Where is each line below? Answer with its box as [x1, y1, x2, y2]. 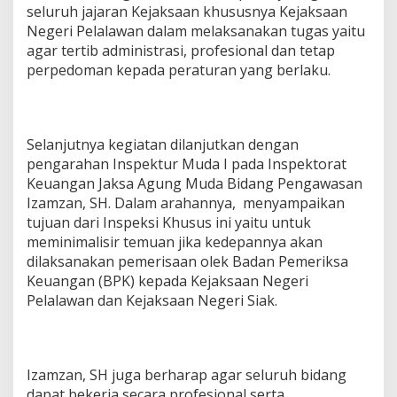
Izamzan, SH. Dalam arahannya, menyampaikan [27, 193, 345, 213]
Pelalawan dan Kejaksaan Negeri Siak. [27, 291, 277, 310]
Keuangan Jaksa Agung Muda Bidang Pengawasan [27, 174, 362, 193]
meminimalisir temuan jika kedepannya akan [27, 232, 323, 252]
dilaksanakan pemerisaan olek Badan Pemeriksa [27, 252, 348, 271]
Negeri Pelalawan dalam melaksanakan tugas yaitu [27, 21, 365, 41]
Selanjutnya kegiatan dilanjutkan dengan [27, 135, 299, 154]
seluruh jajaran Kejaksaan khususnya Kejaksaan [27, 2, 347, 21]
